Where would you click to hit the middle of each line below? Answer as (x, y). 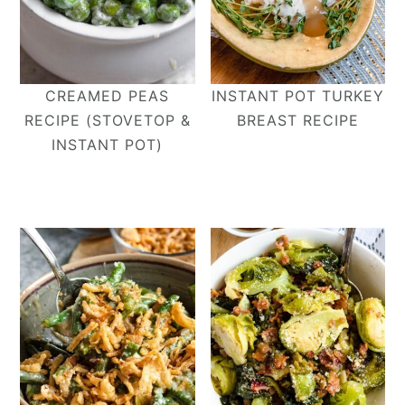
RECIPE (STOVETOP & (107, 121)
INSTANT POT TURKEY (297, 96)
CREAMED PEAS (108, 96)
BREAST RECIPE (297, 121)
